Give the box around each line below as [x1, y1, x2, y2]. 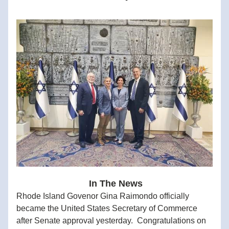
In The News [86, 178, 143, 189]
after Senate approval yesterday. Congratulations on [16, 216, 206, 225]
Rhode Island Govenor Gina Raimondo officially [16, 192, 189, 200]
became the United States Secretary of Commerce [16, 204, 197, 213]
